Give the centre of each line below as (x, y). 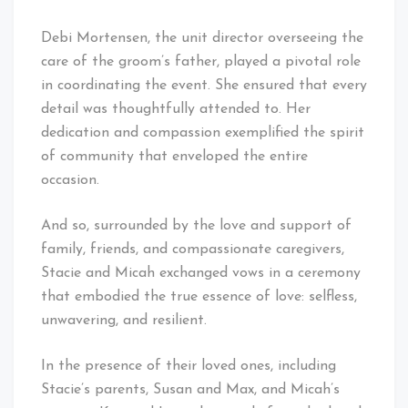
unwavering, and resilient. (124, 320)
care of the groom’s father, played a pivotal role (201, 61)
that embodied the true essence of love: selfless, (199, 296)
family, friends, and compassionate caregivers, (193, 249)
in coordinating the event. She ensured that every (204, 85)
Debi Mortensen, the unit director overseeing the (202, 38)
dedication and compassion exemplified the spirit (203, 133)
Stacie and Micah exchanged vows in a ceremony (201, 273)
